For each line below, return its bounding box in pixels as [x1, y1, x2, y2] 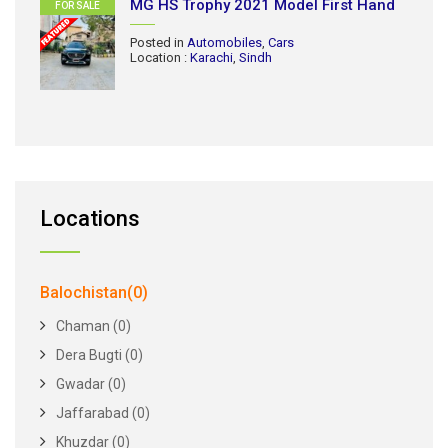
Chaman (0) [56, 318, 131, 334]
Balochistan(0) [40, 283, 148, 302]
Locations [40, 206, 140, 231]
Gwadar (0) [56, 376, 126, 392]
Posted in [130, 35, 187, 50]
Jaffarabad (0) [56, 405, 150, 421]
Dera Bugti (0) [56, 347, 143, 363]
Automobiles [187, 35, 262, 50]
